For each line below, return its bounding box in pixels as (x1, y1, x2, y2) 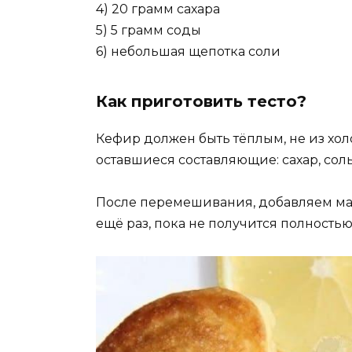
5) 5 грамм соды (96, 23, 201, 38)
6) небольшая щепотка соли (96, 44, 280, 60)
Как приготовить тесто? (96, 92, 306, 112)
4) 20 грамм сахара (96, 2, 220, 17)
